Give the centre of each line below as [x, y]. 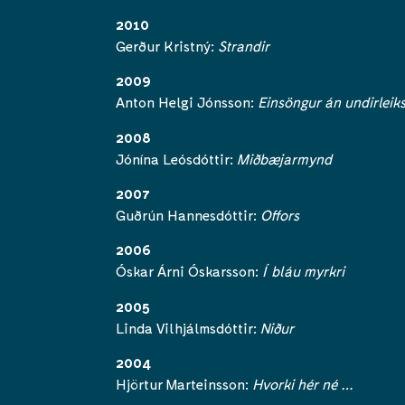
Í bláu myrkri [301, 271]
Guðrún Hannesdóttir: [188, 214]
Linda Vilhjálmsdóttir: [188, 327]
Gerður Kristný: [167, 45]
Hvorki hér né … [303, 384]
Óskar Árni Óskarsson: [187, 271]
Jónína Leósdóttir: [176, 158]
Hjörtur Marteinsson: [184, 384]
